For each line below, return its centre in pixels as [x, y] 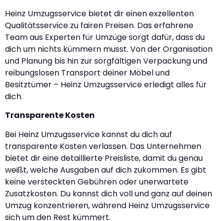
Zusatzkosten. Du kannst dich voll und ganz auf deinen [109, 193]
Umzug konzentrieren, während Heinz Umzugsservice [107, 205]
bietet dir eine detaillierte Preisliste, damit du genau [104, 158]
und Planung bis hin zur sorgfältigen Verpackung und [106, 61]
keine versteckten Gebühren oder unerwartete [97, 182]
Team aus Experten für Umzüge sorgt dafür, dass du [105, 37]
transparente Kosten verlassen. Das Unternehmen [103, 146]
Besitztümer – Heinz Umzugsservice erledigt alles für [106, 84]
